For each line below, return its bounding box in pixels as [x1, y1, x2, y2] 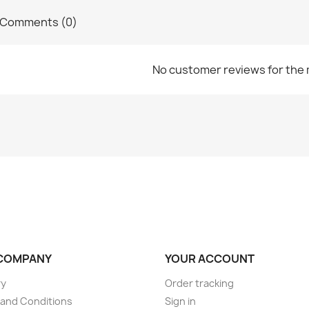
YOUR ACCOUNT [165, 250, 255, 266]
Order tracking [165, 276, 234, 290]
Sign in [165, 294, 196, 308]
